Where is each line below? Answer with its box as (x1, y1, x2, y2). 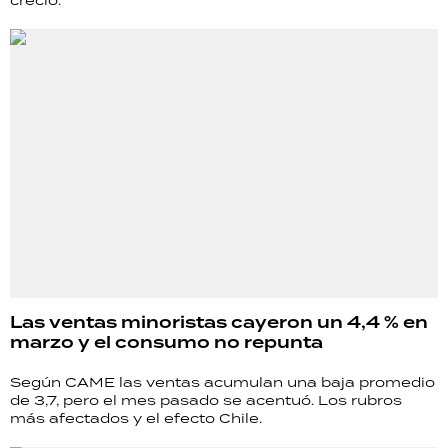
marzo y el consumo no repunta (10, 330, 323, 354)
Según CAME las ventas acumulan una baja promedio (10, 372, 435, 391)
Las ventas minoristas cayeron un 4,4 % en (10, 310, 428, 334)
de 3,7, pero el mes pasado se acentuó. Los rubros (10, 390, 402, 409)
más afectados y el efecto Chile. (10, 408, 262, 427)
